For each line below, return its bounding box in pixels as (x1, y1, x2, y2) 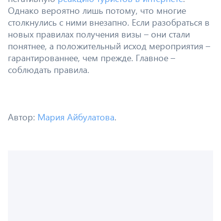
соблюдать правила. (8, 63, 89, 75)
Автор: (8, 110, 37, 123)
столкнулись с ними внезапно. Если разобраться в (8, 16, 210, 28)
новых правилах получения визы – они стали (8, 28, 190, 40)
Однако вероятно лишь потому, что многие (8, 4, 186, 16)
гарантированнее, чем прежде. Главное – (8, 51, 175, 64)
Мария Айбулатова (37, 110, 114, 123)
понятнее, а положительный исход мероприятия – (8, 39, 210, 52)
